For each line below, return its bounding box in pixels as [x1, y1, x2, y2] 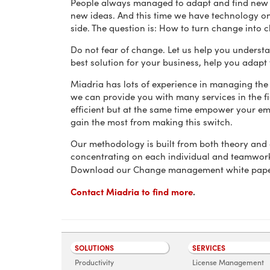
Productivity [75, 257, 114, 267]
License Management [192, 257, 264, 267]
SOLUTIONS [75, 243, 114, 253]
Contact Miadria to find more [71, 185, 193, 198]
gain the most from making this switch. [71, 116, 233, 128]
